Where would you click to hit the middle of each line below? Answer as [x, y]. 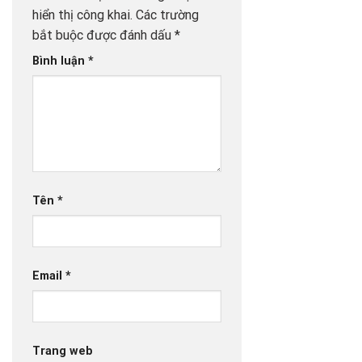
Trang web [63, 351]
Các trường [167, 15]
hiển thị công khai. [82, 15]
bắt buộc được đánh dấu [103, 36]
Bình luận [60, 61]
